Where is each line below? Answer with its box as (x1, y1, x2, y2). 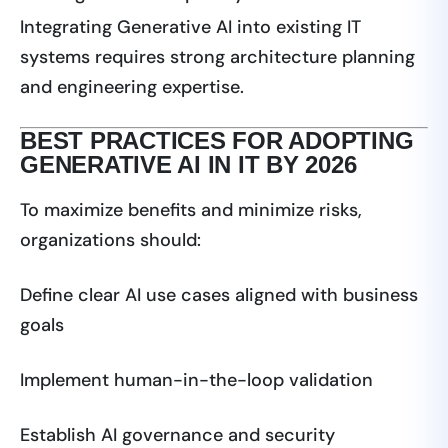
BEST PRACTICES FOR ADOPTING (20, 127, 414, 155)
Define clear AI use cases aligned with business (20, 283, 418, 308)
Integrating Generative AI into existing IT (20, 15, 361, 40)
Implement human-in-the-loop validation (20, 368, 373, 393)
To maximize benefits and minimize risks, (20, 198, 362, 223)
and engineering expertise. (20, 75, 244, 100)
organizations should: (20, 228, 201, 253)
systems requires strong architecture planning (20, 45, 415, 70)
